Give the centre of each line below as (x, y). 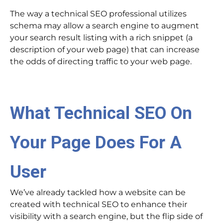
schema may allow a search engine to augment (105, 26)
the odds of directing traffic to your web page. (101, 62)
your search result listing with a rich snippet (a (101, 38)
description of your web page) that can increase (105, 50)
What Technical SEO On (101, 113)
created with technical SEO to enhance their (99, 205)
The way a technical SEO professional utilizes (98, 14)
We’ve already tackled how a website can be (98, 193)
